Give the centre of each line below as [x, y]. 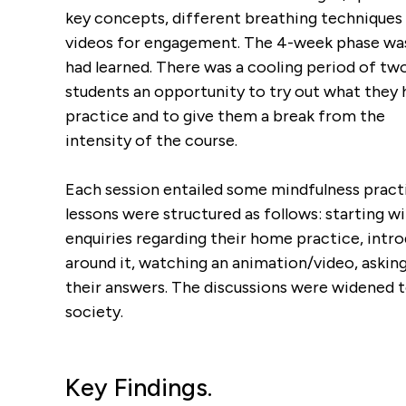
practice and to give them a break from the [225, 116]
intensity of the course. [151, 140]
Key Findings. [139, 387]
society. [94, 312]
